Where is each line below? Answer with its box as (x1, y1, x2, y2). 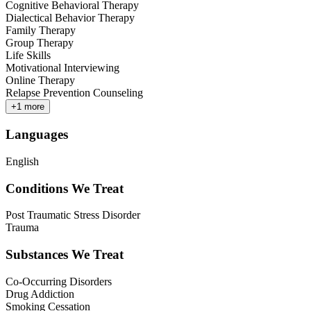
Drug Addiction (6, 287, 74, 300)
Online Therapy (6, 74, 75, 87)
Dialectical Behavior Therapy (6, 12, 135, 24)
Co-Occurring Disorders (6, 275, 112, 287)
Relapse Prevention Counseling (6, 87, 143, 99)
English (6, 155, 39, 167)
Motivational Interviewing (6, 62, 119, 74)
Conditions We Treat (6, 180, 124, 196)
